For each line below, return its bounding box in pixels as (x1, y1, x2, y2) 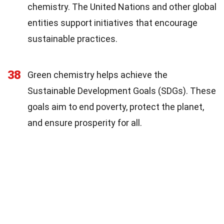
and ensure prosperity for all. (27, 117, 142, 128)
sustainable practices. (27, 33, 117, 44)
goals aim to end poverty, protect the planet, (27, 101, 204, 112)
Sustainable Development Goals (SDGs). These (27, 85, 216, 96)
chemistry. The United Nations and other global (27, 1, 216, 12)
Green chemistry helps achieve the (27, 69, 167, 80)
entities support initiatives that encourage (27, 17, 197, 28)
